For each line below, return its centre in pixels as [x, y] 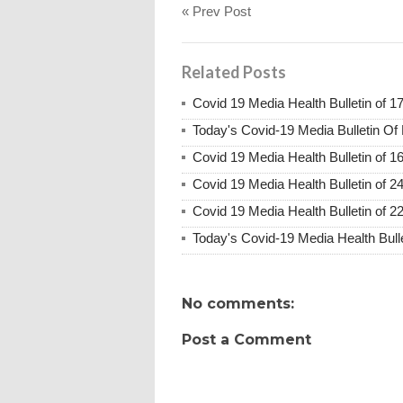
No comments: [238, 303]
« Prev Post [216, 11]
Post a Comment [246, 339]
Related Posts [234, 72]
